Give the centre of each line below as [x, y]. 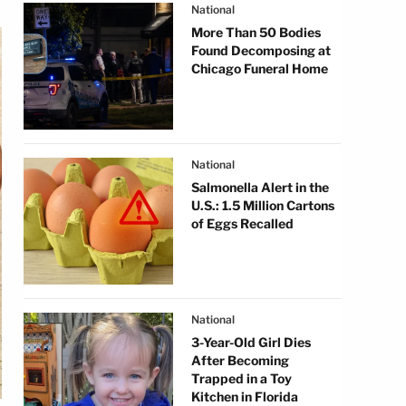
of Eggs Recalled [242, 223]
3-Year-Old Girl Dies [251, 342]
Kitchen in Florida [245, 396]
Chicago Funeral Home [260, 68]
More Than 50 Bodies [256, 32]
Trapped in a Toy [242, 378]
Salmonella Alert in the [260, 187]
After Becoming [240, 360]
